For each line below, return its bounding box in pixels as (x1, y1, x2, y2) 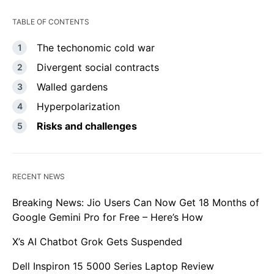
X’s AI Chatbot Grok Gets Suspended (12, 235, 182, 248)
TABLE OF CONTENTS (12, 17, 89, 26)
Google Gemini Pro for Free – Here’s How (12, 210, 203, 223)
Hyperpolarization (37, 100, 120, 113)
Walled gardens (37, 80, 108, 93)
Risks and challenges (37, 119, 137, 132)
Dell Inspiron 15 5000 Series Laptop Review (12, 259, 214, 272)
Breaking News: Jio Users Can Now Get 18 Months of (12, 196, 259, 209)
